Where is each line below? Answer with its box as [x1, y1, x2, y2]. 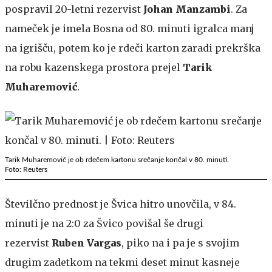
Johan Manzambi [143, 2, 231, 15]
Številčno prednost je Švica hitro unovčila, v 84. [5, 197, 236, 210]
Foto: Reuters [5, 165, 47, 173]
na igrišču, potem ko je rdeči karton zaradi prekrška [5, 41, 260, 54]
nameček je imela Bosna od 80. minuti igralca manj [5, 22, 254, 35]
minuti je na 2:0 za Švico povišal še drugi [5, 217, 203, 229]
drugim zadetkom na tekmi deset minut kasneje [5, 256, 240, 268]
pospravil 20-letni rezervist [5, 2, 143, 15]
